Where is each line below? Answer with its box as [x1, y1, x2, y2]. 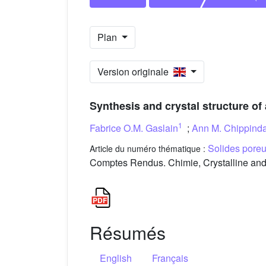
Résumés [90, 220, 166, 246]
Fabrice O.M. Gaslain [90, 121, 178, 135]
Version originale [97, 65, 173, 79]
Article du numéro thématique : [90, 142, 208, 155]
